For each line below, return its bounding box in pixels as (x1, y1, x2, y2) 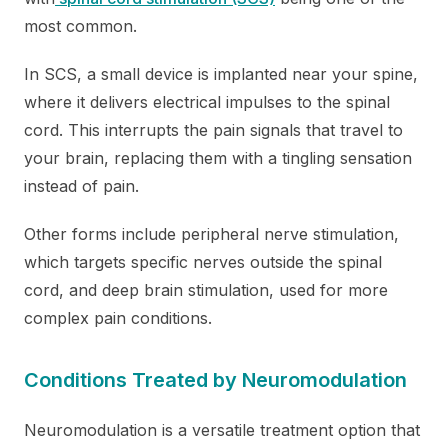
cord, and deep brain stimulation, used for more (24, 279, 388, 300)
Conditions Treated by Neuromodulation (24, 367, 407, 392)
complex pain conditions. (24, 307, 212, 328)
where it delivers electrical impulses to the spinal (24, 91, 390, 112)
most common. (24, 15, 137, 36)
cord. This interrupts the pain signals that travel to (24, 119, 403, 140)
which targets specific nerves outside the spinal (24, 251, 382, 272)
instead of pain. (24, 175, 139, 196)
